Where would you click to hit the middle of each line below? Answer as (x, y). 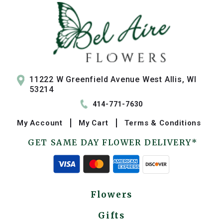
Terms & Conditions (163, 123)
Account (47, 123)
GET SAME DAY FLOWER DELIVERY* (113, 142)
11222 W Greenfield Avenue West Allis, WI (113, 79)
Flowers (111, 195)
